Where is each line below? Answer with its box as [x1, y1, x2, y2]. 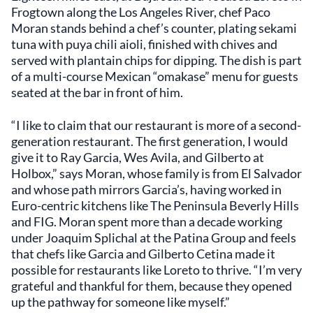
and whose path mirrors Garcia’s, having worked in [11, 181, 282, 197]
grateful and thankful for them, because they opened [11, 277, 292, 293]
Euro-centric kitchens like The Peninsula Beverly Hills [11, 197, 299, 213]
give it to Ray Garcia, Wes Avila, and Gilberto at [11, 149, 264, 165]
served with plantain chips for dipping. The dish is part [11, 52, 302, 68]
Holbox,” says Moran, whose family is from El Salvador [11, 165, 302, 181]
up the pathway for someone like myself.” [11, 293, 230, 310]
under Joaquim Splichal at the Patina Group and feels [11, 229, 296, 245]
